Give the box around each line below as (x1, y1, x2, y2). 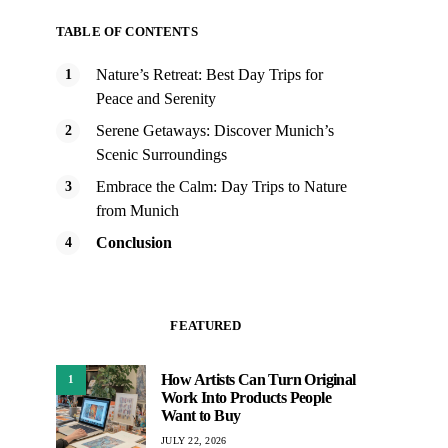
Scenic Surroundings (96, 146, 227, 163)
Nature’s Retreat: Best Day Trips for (96, 66, 323, 83)
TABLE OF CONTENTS (56, 24, 198, 39)
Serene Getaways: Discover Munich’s (96, 122, 334, 139)
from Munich (96, 202, 179, 219)
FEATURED (170, 318, 242, 333)
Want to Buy (161, 407, 241, 425)
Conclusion (96, 234, 172, 251)
